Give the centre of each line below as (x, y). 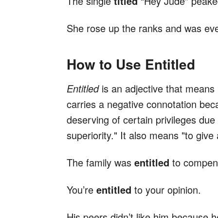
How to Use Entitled (131, 64)
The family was (100, 163)
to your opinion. (166, 190)
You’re (82, 190)
